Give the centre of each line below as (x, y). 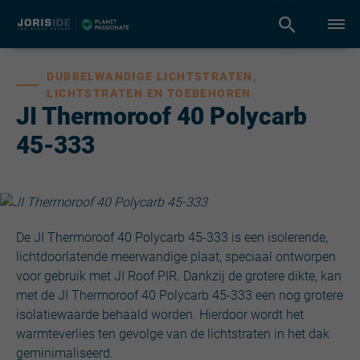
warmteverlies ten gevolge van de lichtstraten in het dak (173, 333)
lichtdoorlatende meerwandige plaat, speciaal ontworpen (176, 256)
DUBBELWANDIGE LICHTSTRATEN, (152, 76)
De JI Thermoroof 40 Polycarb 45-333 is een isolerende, (172, 237)
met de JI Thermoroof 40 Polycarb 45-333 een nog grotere (180, 295)
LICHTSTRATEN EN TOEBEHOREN (149, 93)
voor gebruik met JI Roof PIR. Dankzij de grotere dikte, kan (179, 276)
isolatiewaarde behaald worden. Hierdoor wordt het (160, 314)
